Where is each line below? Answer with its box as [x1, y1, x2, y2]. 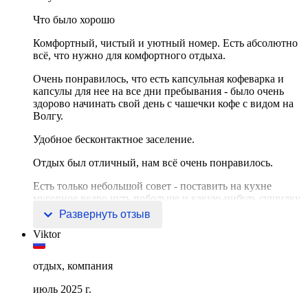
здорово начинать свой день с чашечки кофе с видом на [33, 98, 294, 110]
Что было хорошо [33, 14, 115, 26]
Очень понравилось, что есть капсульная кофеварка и [33, 73, 284, 85]
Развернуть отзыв [59, 208, 151, 221]
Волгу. [33, 110, 63, 122]
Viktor [33, 228, 60, 241]
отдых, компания [33, 260, 113, 272]
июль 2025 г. [33, 283, 91, 296]
